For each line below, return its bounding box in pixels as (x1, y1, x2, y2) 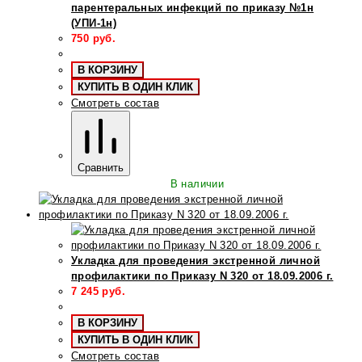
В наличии (170, 177, 225, 190)
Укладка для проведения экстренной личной (71, 254, 320, 267)
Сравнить (78, 161, 124, 174)
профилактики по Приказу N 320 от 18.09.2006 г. (71, 269, 334, 282)
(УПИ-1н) (71, 16, 117, 29)
